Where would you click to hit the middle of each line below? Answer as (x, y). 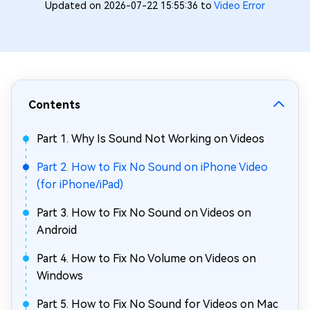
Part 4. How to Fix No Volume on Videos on (146, 258)
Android (57, 230)
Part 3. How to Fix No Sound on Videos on (144, 213)
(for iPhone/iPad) (80, 184)
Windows (60, 276)
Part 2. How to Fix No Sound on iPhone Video (152, 167)
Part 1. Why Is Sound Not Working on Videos (151, 139)
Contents (54, 105)
